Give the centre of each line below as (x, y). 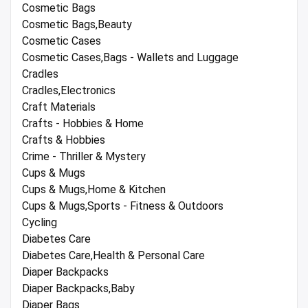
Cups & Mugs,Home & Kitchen (94, 189)
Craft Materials (59, 107)
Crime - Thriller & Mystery (84, 156)
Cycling (40, 222)
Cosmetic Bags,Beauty (77, 24)
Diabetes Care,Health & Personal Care (113, 255)
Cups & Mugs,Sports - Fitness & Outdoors (123, 206)
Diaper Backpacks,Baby (78, 288)
